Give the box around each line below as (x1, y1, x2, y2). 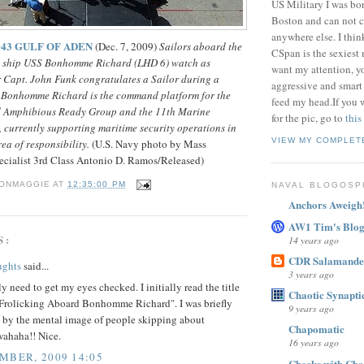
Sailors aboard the (159, 39, 242, 54)
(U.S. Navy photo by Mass (89, 136, 206, 152)
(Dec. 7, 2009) (95, 39, 159, 54)
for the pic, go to (271, 110, 345, 126)
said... (21, 258, 49, 273)
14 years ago (288, 232, 339, 246)
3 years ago (288, 266, 334, 280)
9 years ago (288, 301, 334, 315)
